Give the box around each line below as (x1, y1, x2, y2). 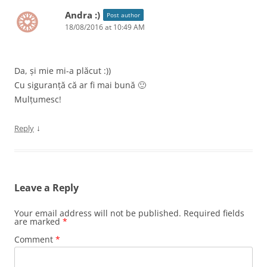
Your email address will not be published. (14, 207, 181, 219)
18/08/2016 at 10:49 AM (65, 21, 145, 32)
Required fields (184, 207, 244, 219)
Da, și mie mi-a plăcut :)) (14, 64, 111, 76)
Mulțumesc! (14, 93, 61, 105)
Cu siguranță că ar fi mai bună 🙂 (14, 79, 146, 91)
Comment (14, 233, 55, 245)
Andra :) (65, 8, 100, 21)
